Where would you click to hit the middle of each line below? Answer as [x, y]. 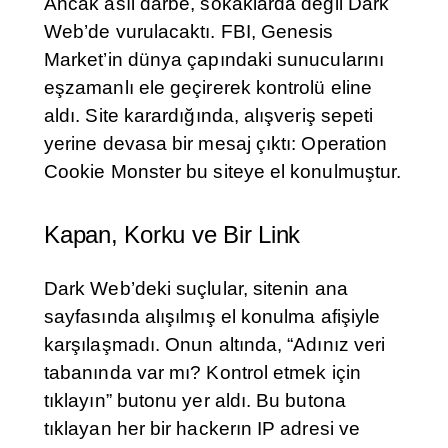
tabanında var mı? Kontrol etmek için [202, 373]
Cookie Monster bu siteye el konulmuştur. [223, 172]
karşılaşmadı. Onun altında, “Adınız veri [215, 345]
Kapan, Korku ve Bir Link [172, 235]
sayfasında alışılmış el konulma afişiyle [212, 317]
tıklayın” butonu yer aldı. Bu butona [195, 401]
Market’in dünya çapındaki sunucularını [214, 60]
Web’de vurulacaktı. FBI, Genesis [189, 32]
